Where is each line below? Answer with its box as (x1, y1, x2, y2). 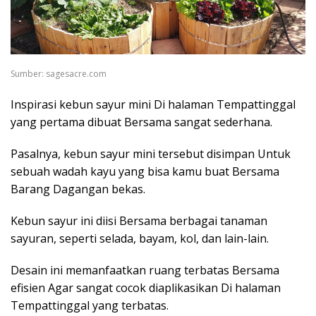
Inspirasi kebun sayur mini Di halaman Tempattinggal (11, 97, 296, 113)
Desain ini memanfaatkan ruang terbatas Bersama (11, 262, 279, 279)
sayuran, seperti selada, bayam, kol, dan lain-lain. (11, 231, 269, 247)
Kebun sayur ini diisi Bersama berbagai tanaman (11, 213, 267, 229)
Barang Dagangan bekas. (11, 181, 145, 197)
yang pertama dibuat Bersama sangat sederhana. (11, 114, 272, 130)
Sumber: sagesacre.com (11, 68, 107, 80)
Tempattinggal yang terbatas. (11, 298, 169, 314)
